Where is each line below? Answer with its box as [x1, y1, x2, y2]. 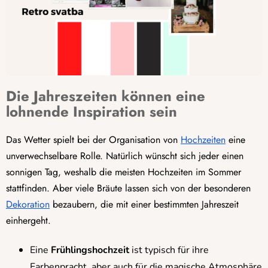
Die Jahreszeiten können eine [6, 85, 205, 106]
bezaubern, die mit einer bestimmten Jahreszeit [50, 197, 239, 211]
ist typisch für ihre [132, 243, 209, 257]
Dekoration [6, 197, 50, 211]
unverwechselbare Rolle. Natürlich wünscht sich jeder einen [6, 148, 243, 163]
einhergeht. [6, 213, 51, 227]
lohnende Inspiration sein [6, 100, 177, 122]
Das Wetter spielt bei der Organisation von [6, 132, 181, 147]
